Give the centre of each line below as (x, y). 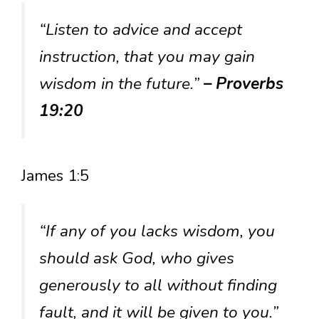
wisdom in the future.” (121, 84)
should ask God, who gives (137, 258)
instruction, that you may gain (147, 57)
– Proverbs (244, 84)
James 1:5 (55, 176)
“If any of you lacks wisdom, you (157, 231)
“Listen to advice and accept (141, 30)
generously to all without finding (158, 286)
